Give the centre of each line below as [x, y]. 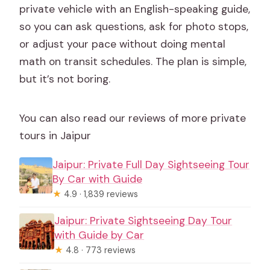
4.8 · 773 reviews [100, 250]
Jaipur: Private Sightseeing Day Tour [143, 220]
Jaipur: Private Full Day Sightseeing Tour [151, 164]
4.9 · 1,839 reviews [99, 194]
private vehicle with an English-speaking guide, [135, 9]
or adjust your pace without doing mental [123, 44]
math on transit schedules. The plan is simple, [133, 61]
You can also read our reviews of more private [133, 118]
